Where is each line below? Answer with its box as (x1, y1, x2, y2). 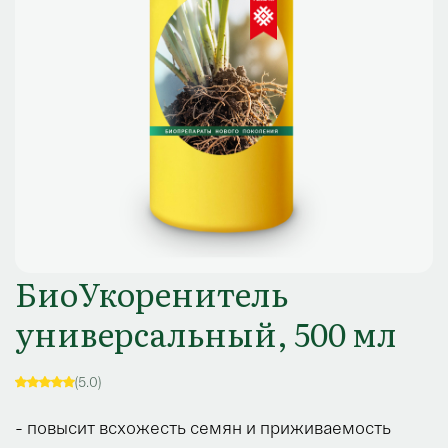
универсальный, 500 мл (15, 309, 397, 358)
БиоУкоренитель (15, 269, 288, 318)
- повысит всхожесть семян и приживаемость (15, 417, 391, 440)
